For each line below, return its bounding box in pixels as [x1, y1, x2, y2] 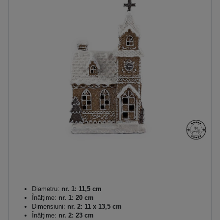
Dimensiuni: [32, 202, 65, 210]
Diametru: [32, 185, 59, 192]
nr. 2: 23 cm [56, 211, 94, 219]
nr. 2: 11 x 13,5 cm [65, 202, 122, 210]
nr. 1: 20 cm [56, 193, 94, 201]
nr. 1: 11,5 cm [59, 185, 102, 192]
